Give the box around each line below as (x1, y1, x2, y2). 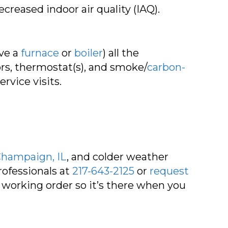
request (150, 164, 189, 177)
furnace (21, 46, 59, 59)
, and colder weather (67, 150, 168, 163)
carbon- (147, 61, 185, 73)
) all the (103, 46, 139, 59)
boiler (74, 46, 103, 59)
